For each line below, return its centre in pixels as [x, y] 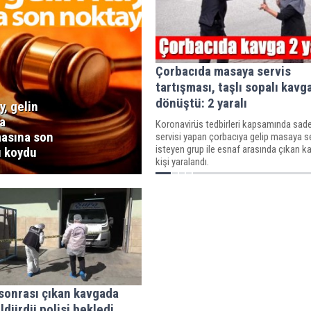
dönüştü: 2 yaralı [201, 103]
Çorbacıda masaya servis [223, 71]
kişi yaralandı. [182, 161]
